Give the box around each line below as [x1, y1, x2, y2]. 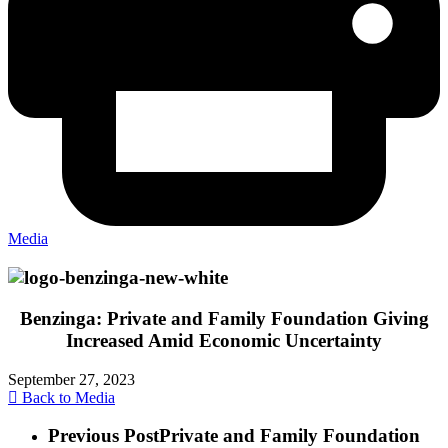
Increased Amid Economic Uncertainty [66, 329, 382, 351]
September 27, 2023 [8, 370, 135, 388]
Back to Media [18, 388, 115, 406]
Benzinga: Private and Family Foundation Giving [19, 307, 429, 329]
